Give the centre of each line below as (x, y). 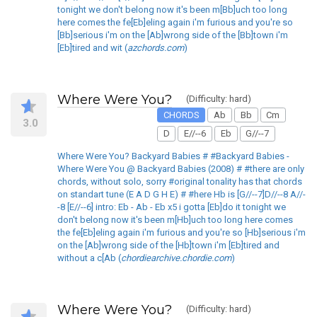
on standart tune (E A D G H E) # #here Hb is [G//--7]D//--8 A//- (181, 194)
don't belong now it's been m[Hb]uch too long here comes (175, 219)
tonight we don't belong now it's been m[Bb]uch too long (172, 9)
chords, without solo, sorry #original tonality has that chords (180, 181)
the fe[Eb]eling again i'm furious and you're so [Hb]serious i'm (181, 232)
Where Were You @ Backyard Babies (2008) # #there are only (181, 168)
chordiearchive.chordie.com (176, 258)
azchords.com (156, 47)
